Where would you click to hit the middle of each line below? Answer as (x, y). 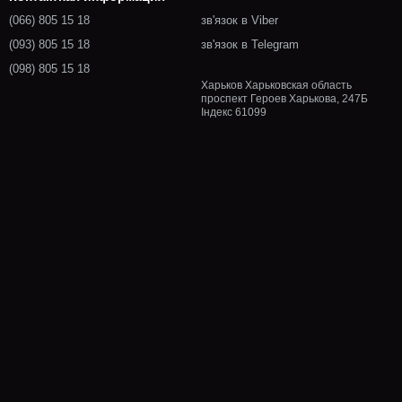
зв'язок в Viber (240, 20)
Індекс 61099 (234, 112)
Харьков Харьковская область (276, 85)
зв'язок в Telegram (250, 44)
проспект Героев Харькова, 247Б (284, 99)
